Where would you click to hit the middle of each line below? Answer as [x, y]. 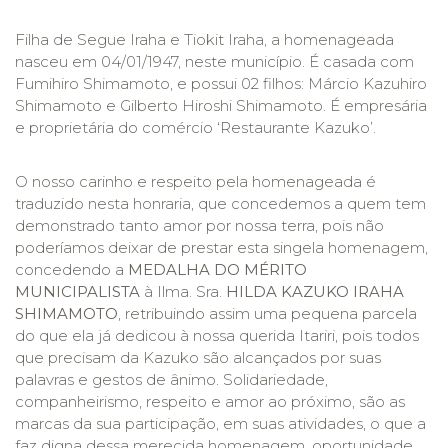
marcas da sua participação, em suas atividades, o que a [220, 423]
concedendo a [71, 269]
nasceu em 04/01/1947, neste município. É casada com [214, 61]
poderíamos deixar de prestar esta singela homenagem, [221, 247]
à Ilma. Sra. [183, 291]
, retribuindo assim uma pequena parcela [267, 313]
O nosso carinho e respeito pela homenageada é [195, 181]
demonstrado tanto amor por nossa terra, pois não [199, 225]
